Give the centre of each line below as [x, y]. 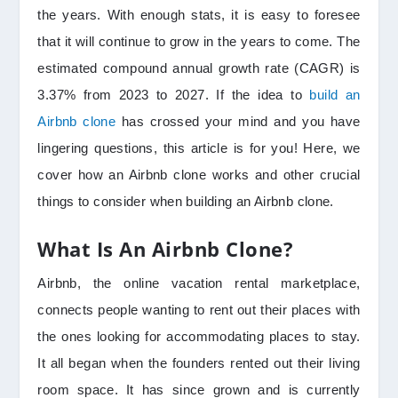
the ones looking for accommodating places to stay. [199, 337]
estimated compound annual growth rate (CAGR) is [199, 68]
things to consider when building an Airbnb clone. [188, 202]
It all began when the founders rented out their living [199, 363]
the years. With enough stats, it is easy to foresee [199, 15]
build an [335, 95]
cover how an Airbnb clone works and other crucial [199, 175]
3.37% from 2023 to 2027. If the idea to [174, 95]
